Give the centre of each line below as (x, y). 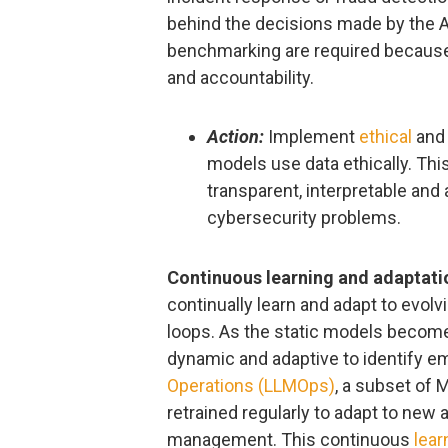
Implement (311, 137)
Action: (235, 137)
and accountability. (240, 77)
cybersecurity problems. (304, 218)
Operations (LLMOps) (251, 385)
